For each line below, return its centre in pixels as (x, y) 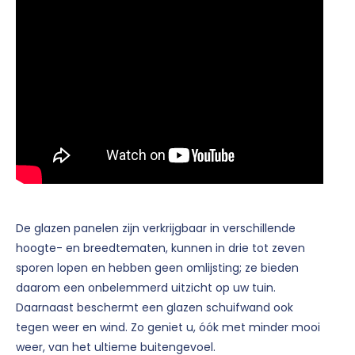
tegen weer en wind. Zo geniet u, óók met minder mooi (168, 328)
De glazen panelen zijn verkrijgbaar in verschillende (156, 229)
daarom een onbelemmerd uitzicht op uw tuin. (146, 288)
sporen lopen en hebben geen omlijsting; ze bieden (157, 268)
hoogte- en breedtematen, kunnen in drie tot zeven (160, 248)
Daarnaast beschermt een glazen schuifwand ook (155, 308)
